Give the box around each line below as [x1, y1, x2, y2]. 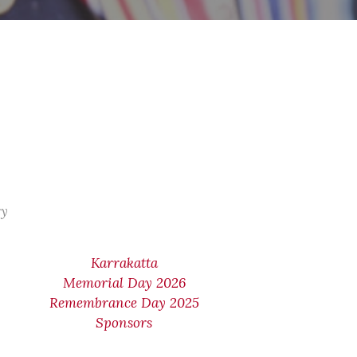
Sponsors [96, 314, 153, 331]
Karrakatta [90, 254, 158, 272]
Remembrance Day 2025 [49, 294, 199, 312]
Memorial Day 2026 [62, 274, 186, 292]
